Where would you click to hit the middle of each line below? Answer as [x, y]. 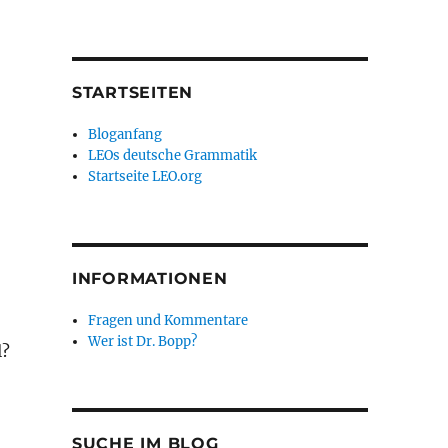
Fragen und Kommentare [168, 320]
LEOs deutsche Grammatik [173, 155]
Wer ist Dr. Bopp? [143, 341]
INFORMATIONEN [149, 278]
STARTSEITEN [132, 92]
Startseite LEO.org [145, 176]
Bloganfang [125, 134]
